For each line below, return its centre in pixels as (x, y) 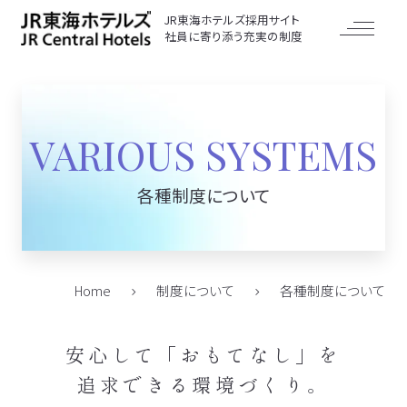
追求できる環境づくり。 (203, 384)
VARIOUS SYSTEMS (203, 154)
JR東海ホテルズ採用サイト (233, 20)
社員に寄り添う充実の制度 (234, 36)
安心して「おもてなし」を (203, 354)
